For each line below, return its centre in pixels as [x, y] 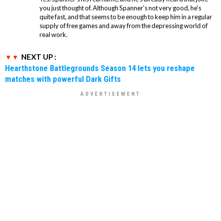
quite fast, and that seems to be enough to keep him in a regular [126, 17]
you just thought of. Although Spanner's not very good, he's [120, 8]
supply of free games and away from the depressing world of [124, 26]
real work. [54, 35]
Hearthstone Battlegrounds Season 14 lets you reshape [100, 68]
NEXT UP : [39, 57]
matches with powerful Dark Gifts [63, 79]
